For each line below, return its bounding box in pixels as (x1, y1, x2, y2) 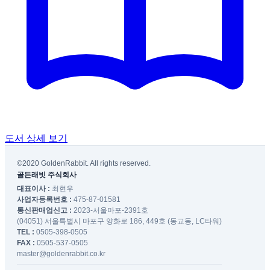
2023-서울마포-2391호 (74, 206, 148, 215)
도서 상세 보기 (5, 133, 67, 144)
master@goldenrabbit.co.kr (17, 250, 105, 259)
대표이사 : (17, 184, 50, 193)
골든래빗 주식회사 (17, 171, 77, 180)
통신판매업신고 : (17, 206, 72, 215)
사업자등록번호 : (17, 195, 72, 204)
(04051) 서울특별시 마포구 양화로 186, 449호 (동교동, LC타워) (17, 217, 222, 226)
